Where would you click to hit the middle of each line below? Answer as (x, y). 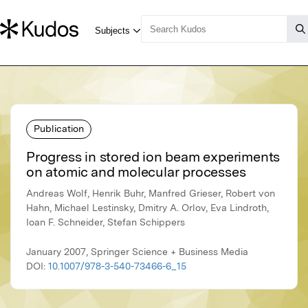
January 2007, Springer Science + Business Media (137, 252)
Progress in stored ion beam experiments (153, 157)
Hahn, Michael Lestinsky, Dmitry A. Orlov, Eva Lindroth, (147, 208)
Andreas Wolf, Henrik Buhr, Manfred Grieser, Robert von (151, 194)
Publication (59, 128)
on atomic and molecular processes (136, 172)
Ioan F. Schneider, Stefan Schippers (106, 222)
